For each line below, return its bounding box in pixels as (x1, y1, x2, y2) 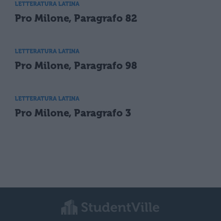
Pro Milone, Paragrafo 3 (15, 107, 131, 119)
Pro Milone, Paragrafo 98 (15, 59, 137, 72)
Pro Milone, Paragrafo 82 (15, 12, 137, 24)
